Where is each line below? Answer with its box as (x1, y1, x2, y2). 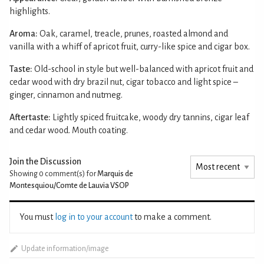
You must (19, 212, 55, 222)
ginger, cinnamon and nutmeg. (9, 90, 123, 100)
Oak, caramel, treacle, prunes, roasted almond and (39, 28, 228, 38)
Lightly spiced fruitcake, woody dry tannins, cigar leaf (52, 112, 249, 122)
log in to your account (55, 212, 133, 222)
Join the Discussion (9, 156, 81, 166)
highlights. (9, 6, 50, 16)
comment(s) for (44, 169, 97, 178)
